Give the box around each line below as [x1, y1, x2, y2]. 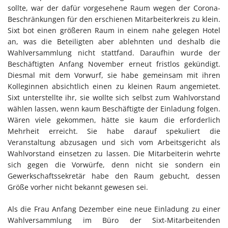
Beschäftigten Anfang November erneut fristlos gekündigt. [8, 59, 220, 69]
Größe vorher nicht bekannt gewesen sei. [8, 182, 148, 192]
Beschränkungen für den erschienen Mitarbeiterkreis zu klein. [8, 14, 220, 24]
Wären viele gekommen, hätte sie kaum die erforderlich [8, 115, 220, 125]
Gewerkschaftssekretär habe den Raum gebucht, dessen [8, 170, 220, 181]
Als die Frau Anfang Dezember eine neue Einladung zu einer [8, 204, 220, 214]
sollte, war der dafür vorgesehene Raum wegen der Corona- [8, 3, 220, 13]
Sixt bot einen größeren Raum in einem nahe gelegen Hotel [8, 25, 220, 35]
